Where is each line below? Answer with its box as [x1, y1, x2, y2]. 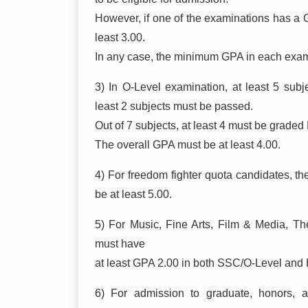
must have [95, 237, 145, 250]
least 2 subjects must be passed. [95, 100, 253, 112]
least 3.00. [95, 31, 145, 43]
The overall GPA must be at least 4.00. [95, 138, 280, 151]
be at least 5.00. [95, 188, 172, 200]
